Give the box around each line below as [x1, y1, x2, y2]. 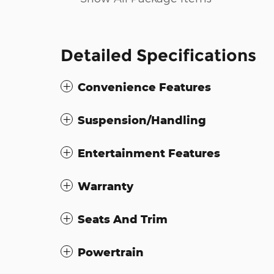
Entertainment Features [78, 146, 220, 160]
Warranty [78, 179, 133, 193]
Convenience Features [78, 80, 211, 94]
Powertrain [78, 245, 144, 259]
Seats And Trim [78, 212, 168, 226]
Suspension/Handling [78, 113, 206, 127]
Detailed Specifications [61, 45, 256, 66]
